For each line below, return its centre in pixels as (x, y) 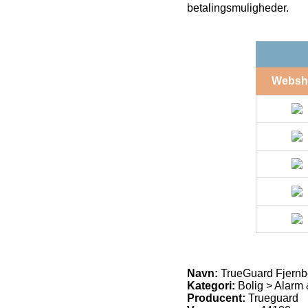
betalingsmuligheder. (238, 8)
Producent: (216, 298)
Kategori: (211, 285)
